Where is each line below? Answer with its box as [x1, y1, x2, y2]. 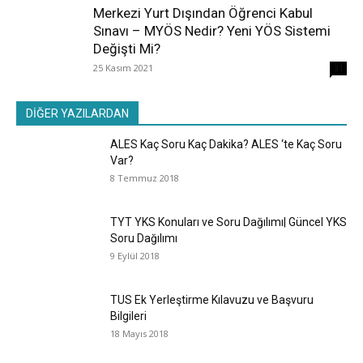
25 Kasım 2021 [93, 61, 153, 74]
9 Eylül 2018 [110, 249, 160, 262]
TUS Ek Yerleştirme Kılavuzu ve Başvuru [110, 293, 314, 306]
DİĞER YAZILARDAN [26, 106, 129, 120]
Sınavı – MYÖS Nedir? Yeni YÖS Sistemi [93, 22, 331, 39]
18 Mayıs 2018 [110, 327, 169, 340]
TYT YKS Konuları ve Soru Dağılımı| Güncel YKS [110, 215, 347, 228]
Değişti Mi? [93, 40, 160, 57]
